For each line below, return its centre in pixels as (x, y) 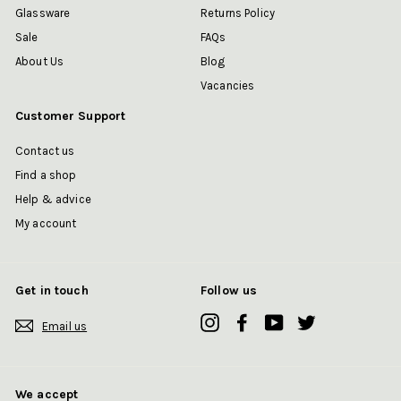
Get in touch (52, 291)
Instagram (247, 322)
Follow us (229, 291)
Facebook (278, 322)
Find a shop (46, 175)
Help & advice (53, 200)
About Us (40, 62)
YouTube (306, 322)
